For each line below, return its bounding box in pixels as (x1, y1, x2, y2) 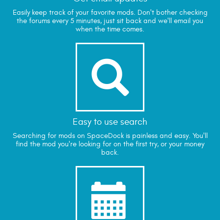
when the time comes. (76, 25, 144, 34)
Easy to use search (73, 116, 147, 127)
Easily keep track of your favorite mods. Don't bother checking (12, 8, 208, 17)
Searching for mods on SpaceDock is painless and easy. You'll (12, 132, 208, 140)
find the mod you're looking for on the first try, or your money (16, 140, 204, 149)
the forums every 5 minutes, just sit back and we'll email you (17, 17, 203, 26)
